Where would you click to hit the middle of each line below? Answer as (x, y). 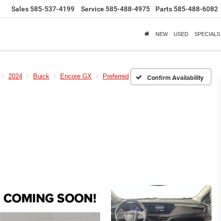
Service (92, 9)
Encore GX (76, 76)
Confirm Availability (175, 77)
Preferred (116, 76)
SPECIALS (207, 34)
